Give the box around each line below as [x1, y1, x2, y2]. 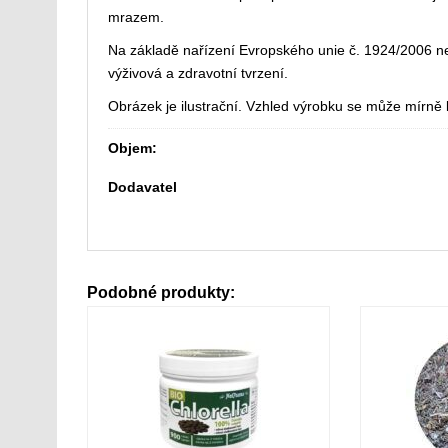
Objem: [108, 140, 157, 156]
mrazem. [108, 9, 164, 25]
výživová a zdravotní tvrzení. [108, 65, 288, 81]
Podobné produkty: [87, 283, 235, 301]
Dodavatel [108, 179, 177, 195]
